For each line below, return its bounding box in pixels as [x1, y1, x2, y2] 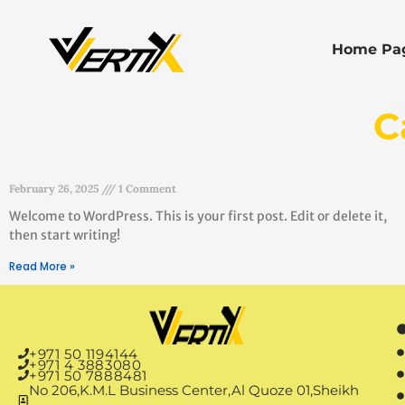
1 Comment [116, 182, 176, 195]
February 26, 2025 [9, 182, 101, 195]
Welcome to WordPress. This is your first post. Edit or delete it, [9, 208, 387, 224]
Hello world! [9, 162, 110, 182]
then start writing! [9, 227, 120, 243]
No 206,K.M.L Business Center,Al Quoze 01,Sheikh [29, 381, 359, 399]
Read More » [9, 259, 75, 274]
